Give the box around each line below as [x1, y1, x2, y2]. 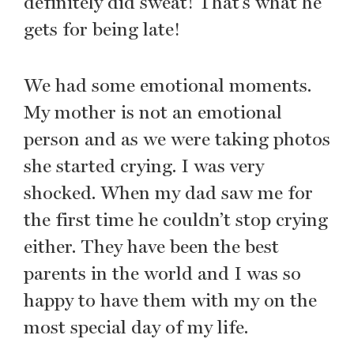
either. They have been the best [24, 235, 279, 258]
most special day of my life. [24, 316, 248, 339]
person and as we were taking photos [24, 128, 330, 151]
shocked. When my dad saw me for [24, 182, 313, 205]
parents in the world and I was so [24, 262, 301, 285]
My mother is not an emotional [24, 101, 282, 124]
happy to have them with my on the [24, 289, 317, 312]
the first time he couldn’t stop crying [24, 209, 328, 232]
